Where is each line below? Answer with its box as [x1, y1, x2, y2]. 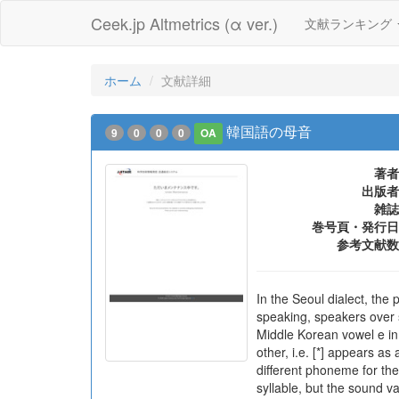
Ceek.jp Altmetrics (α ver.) [91, 12, 278, 35]
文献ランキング [305, 14, 395, 32]
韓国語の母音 [226, 121, 313, 142]
